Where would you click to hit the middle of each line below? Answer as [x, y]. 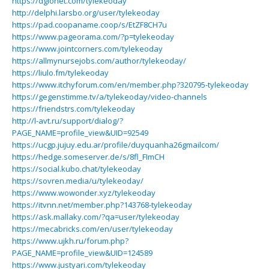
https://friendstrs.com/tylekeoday [74, 109]
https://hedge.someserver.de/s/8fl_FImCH [88, 157]
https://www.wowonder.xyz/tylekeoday [84, 193]
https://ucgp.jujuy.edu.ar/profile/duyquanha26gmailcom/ [116, 145]
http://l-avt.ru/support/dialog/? [68, 121]
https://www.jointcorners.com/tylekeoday [87, 49]
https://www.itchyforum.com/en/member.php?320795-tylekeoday [130, 85]
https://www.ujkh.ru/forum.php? [70, 241]
